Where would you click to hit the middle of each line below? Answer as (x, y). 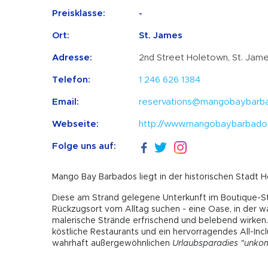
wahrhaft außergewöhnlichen (112, 244)
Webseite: (75, 124)
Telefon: (71, 80)
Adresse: (72, 57)
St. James (161, 35)
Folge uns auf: (84, 146)
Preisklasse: (79, 13)
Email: (66, 102)
